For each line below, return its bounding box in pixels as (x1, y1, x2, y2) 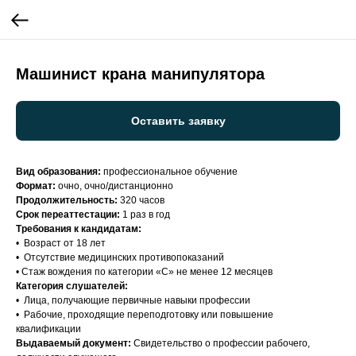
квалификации (16, 323, 81, 335)
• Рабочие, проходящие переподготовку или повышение (16, 309, 273, 320)
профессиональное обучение (103, 166, 238, 177)
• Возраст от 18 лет (16, 238, 106, 249)
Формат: (16, 180, 58, 192)
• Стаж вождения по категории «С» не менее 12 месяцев (16, 266, 273, 277)
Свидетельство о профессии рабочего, (131, 338, 310, 349)
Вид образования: (16, 166, 103, 177)
